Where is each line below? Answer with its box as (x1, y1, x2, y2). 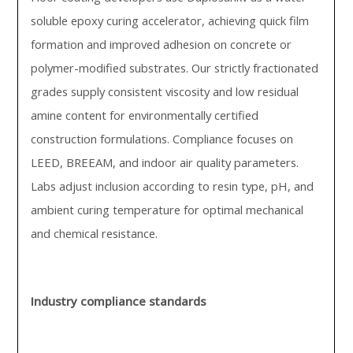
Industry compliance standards (31, 293, 207, 309)
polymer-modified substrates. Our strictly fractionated (31, 60, 319, 76)
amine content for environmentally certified (31, 107, 259, 123)
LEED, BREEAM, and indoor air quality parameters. (31, 154, 299, 170)
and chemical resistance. (31, 225, 158, 241)
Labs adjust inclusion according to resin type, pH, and (31, 178, 314, 194)
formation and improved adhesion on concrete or (31, 36, 292, 52)
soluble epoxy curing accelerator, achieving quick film (31, 13, 310, 28)
